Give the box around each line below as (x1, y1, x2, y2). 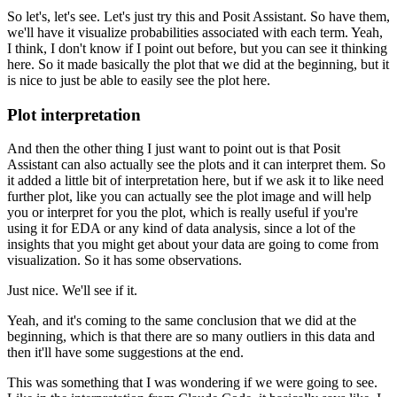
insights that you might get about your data (7, 237, 245, 253)
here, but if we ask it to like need (202, 173, 384, 189)
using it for (7, 221, 67, 237)
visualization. (7, 253, 81, 269)
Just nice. (7, 283, 58, 299)
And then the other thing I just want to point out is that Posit (7, 141, 340, 157)
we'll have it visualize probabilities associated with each (7, 24, 316, 40)
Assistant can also (7, 157, 106, 173)
